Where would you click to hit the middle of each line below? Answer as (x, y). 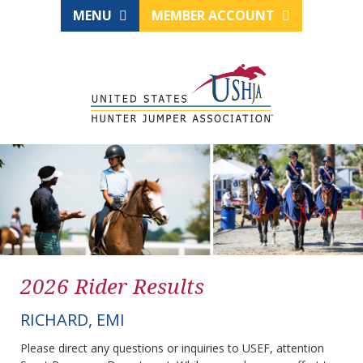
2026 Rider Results (112, 286)
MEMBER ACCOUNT (215, 15)
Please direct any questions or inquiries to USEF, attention (172, 348)
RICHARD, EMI (73, 320)
